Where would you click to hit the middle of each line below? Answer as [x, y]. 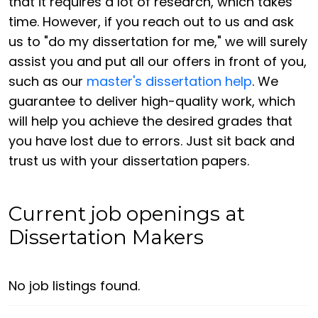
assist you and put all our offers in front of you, [158, 62]
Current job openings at [127, 214]
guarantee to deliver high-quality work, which [152, 102]
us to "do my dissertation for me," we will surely [158, 42]
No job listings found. [74, 285]
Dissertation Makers [106, 237]
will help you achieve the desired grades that [150, 121]
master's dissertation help [169, 82]
